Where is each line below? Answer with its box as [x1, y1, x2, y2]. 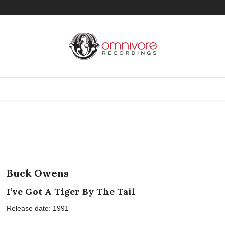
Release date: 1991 [7, 204, 69, 212]
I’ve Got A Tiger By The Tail [7, 186, 136, 197]
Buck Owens [7, 167, 69, 179]
